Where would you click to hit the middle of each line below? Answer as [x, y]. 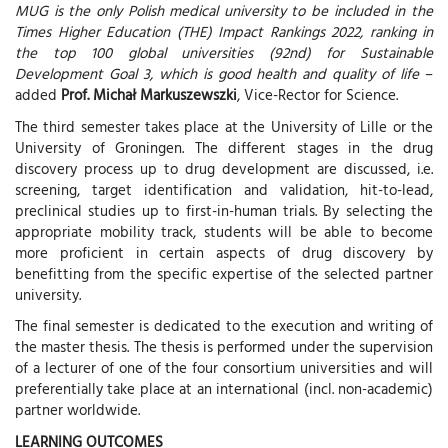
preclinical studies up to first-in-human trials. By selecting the [224, 210]
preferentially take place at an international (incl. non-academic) [224, 389]
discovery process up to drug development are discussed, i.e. [224, 168]
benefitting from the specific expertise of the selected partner [224, 273]
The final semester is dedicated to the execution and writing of [224, 326]
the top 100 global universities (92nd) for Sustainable [224, 53]
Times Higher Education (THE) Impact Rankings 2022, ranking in [224, 32]
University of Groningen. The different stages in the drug [224, 147]
